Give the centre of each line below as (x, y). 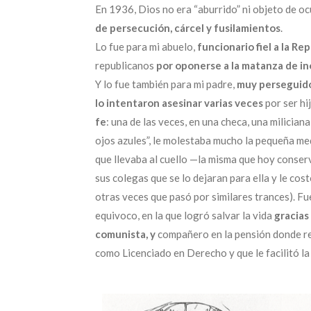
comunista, (123, 234)
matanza (262, 66)
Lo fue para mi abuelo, (146, 47)
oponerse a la (207, 66)
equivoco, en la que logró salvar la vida (185, 216)
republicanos (126, 66)
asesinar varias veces (211, 103)
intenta (124, 103)
